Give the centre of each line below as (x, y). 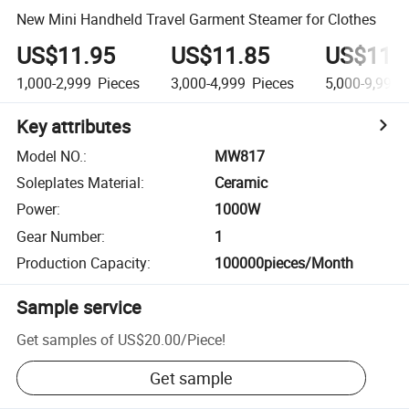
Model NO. (50, 156)
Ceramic (241, 183)
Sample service (79, 308)
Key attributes (74, 126)
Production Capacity (82, 263)
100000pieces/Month (284, 263)
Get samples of (66, 339)
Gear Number (59, 236)
